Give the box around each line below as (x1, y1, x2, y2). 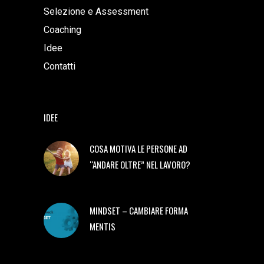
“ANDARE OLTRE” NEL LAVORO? (90, 157, 190, 171)
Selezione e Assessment (44, 5, 148, 17)
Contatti (44, 60, 75, 72)
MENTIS (90, 219, 115, 233)
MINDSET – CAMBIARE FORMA (90, 203, 188, 217)
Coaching (44, 24, 81, 35)
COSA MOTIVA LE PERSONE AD (90, 141, 187, 155)
